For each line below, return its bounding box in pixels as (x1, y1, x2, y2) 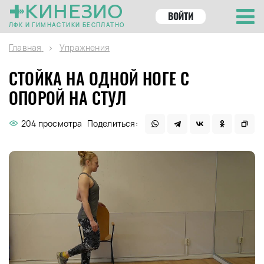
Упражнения (60, 42, 110, 53)
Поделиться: (87, 117, 138, 129)
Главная (9, 42, 42, 53)
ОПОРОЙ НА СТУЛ (9, 87, 126, 109)
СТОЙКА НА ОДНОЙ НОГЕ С (9, 67, 190, 90)
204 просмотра (21, 117, 82, 129)
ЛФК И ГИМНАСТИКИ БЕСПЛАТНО (9, 21, 125, 29)
